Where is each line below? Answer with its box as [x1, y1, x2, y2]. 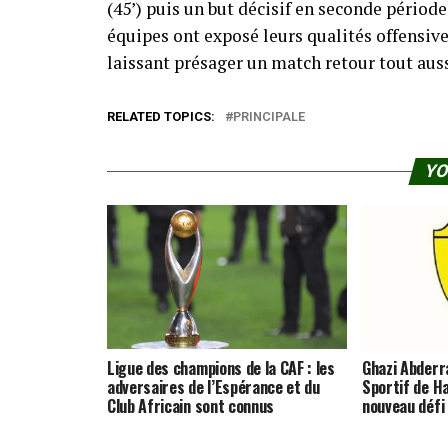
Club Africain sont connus [107, 393, 274, 418]
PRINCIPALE [233, 109, 305, 124]
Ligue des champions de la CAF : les [107, 355, 335, 380]
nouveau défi [362, 393, 445, 418]
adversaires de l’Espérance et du [107, 374, 320, 399]
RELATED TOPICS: [107, 109, 215, 124]
